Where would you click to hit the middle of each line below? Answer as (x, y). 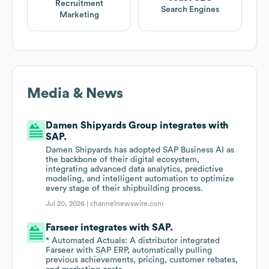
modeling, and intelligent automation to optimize (140, 179)
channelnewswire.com (127, 204)
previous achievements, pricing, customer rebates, (142, 260)
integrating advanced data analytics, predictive (135, 170)
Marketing (79, 15)
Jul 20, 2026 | (68, 204)
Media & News (75, 94)
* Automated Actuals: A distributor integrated (133, 241)
